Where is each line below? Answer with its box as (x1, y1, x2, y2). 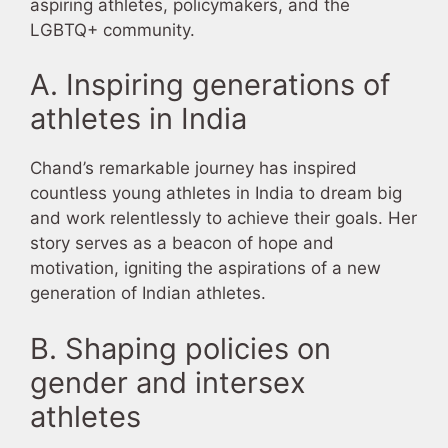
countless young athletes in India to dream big (30, 183, 402, 204)
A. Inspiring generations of (30, 67, 390, 103)
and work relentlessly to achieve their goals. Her (30, 208, 417, 229)
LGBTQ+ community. (30, 19, 195, 40)
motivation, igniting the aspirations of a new (30, 258, 381, 279)
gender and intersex (30, 364, 306, 400)
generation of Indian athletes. (30, 283, 266, 304)
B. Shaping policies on (30, 330, 331, 366)
